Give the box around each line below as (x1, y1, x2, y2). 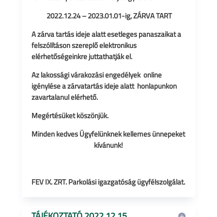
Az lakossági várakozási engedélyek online (31, 69, 162, 80)
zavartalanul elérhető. (31, 92, 98, 103)
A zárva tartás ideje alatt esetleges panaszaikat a (31, 29, 181, 40)
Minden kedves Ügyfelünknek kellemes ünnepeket (31, 128, 186, 139)
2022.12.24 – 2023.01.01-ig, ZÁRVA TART (46, 10, 172, 21)
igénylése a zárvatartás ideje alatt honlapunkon (31, 80, 177, 92)
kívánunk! (93, 139, 123, 151)
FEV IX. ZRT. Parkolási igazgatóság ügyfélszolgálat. (31, 176, 185, 187)
